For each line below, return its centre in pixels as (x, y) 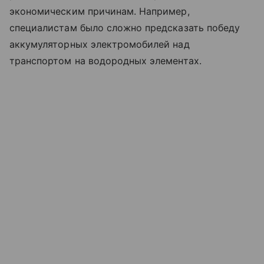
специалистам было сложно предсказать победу (125, 27)
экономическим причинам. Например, (100, 11)
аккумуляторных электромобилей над (100, 44)
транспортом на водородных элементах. (105, 60)
